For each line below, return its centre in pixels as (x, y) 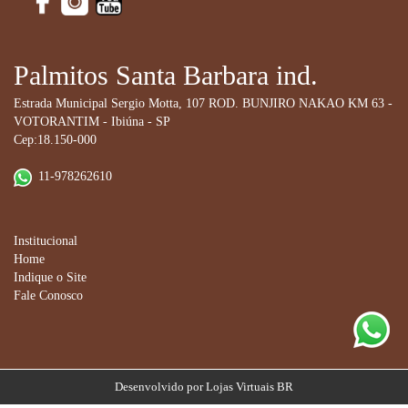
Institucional (46, 240)
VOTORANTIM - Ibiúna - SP (92, 121)
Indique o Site (50, 277)
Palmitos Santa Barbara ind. (166, 75)
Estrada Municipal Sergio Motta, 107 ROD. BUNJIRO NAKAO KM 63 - (203, 103)
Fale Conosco (48, 295)
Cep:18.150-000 (55, 139)
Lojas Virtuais (241, 386)
